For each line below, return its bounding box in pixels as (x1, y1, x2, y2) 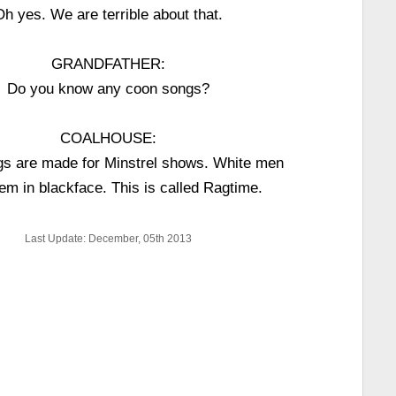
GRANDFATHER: (51, 56, 166, 72)
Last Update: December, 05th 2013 (25, 232, 193, 245)
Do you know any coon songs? (7, 80, 210, 96)
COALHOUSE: (60, 130, 157, 146)
